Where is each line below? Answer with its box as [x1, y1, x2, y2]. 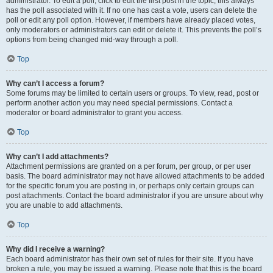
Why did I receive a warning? [6, 245, 105, 253]
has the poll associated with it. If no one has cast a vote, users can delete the [6, 6, 257, 15]
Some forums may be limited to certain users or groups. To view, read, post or [6, 89, 259, 97]
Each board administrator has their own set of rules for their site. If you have [6, 255, 253, 263]
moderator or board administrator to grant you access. [6, 108, 183, 117]
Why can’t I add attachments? [6, 152, 108, 161]
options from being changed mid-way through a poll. [6, 35, 178, 44]
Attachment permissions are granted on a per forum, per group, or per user [6, 162, 251, 171]
